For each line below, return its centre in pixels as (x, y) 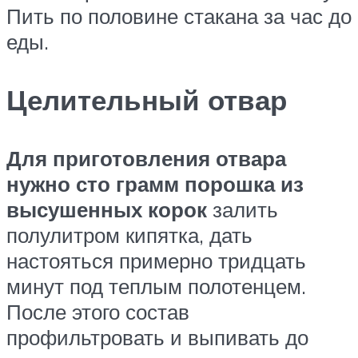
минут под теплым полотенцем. (156, 286)
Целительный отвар (147, 99)
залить (243, 210)
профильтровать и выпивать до (157, 338)
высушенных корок (107, 210)
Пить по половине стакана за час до (179, 16)
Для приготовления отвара (146, 159)
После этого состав (98, 312)
